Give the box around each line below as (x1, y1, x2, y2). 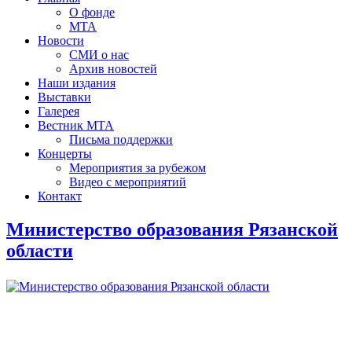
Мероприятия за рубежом (69, 160, 206, 174)
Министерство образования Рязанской (6, 218, 338, 240)
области (6, 240, 73, 261)
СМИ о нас (69, 47, 129, 61)
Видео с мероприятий (69, 174, 186, 189)
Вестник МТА (38, 118, 114, 132)
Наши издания (38, 75, 115, 90)
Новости (38, 33, 84, 47)
